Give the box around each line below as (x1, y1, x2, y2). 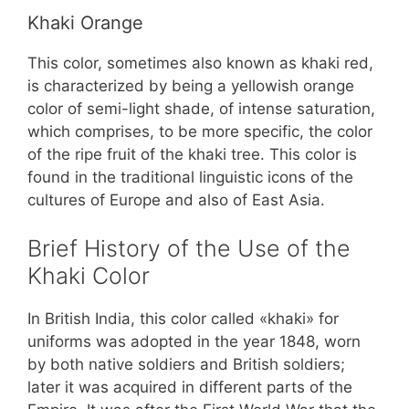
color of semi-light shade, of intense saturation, (27, 99, 375, 118)
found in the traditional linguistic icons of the (27, 167, 353, 186)
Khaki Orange (27, 11, 143, 34)
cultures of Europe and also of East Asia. (27, 190, 325, 209)
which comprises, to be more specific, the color (27, 121, 372, 141)
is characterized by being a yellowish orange (27, 76, 354, 95)
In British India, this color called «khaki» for (27, 309, 339, 329)
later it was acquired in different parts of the (27, 378, 352, 397)
